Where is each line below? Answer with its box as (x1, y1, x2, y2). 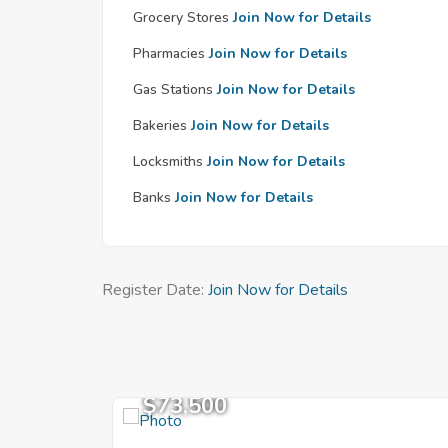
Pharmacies (133, 44, 205, 63)
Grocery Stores (133, 8, 229, 27)
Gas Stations (133, 80, 213, 99)
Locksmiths (133, 152, 203, 171)
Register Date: (102, 279, 208, 301)
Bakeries (133, 116, 187, 135)
